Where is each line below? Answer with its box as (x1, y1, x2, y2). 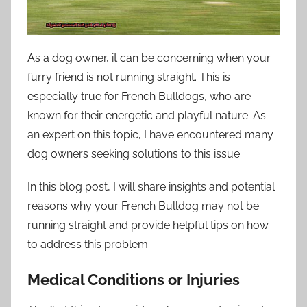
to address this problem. (27, 237, 150, 251)
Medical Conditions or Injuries (27, 270, 240, 288)
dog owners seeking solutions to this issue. (27, 147, 242, 160)
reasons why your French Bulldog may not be (27, 199, 259, 212)
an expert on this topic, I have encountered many (27, 127, 273, 141)
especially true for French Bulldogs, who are (27, 89, 251, 103)
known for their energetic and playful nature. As (27, 108, 266, 122)
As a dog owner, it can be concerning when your (27, 51, 271, 64)
